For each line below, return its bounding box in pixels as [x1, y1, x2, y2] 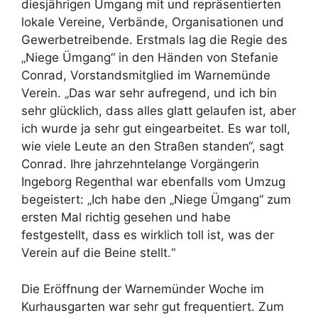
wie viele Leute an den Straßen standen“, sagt [21, 139, 284, 154]
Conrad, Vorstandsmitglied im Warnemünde [21, 68, 270, 83]
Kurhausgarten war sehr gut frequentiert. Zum [21, 299, 284, 314]
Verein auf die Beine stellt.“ [21, 246, 175, 261]
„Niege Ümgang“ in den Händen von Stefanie [21, 50, 278, 65]
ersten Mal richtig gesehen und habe [21, 210, 231, 225]
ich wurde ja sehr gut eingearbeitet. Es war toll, [21, 121, 290, 136]
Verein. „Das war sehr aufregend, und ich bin [21, 86, 277, 101]
